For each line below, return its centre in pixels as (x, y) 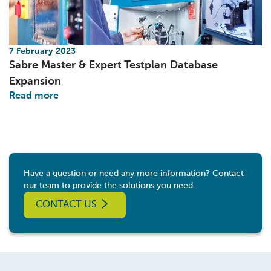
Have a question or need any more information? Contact (134, 174)
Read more (34, 96)
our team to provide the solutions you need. (109, 186)
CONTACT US (66, 205)
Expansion (35, 82)
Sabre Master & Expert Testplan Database (113, 65)
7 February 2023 (42, 51)
